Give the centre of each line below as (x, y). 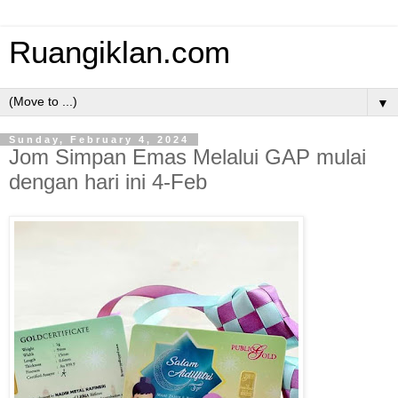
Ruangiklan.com (119, 52)
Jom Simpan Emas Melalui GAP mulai (187, 157)
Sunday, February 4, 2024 (99, 139)
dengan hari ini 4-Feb (108, 182)
